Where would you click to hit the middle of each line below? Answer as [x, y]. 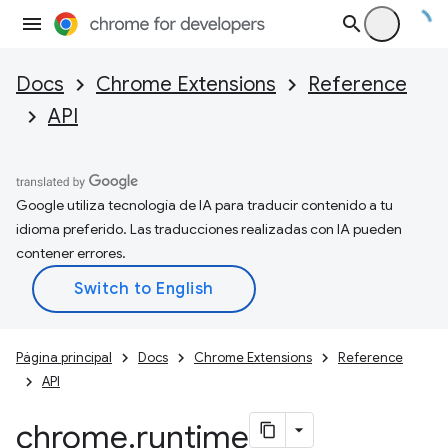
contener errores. [71, 253]
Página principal [64, 357]
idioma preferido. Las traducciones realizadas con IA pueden [209, 229]
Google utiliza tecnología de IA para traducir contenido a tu [204, 205]
